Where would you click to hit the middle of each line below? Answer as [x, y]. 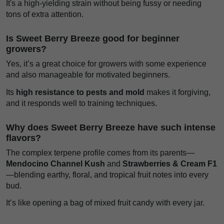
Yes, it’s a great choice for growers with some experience [106, 63]
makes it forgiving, [177, 92]
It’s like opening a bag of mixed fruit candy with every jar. [105, 203]
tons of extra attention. [45, 14]
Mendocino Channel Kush [55, 163]
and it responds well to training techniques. [81, 103]
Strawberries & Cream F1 [170, 163]
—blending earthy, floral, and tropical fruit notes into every [107, 174]
